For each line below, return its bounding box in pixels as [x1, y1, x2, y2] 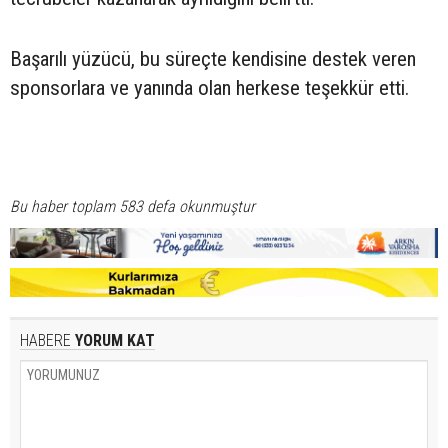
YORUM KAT [71, 330, 155, 350]
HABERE [20, 330, 71, 350]
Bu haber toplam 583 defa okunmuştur [10, 196, 255, 216]
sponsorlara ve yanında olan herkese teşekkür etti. [10, 75, 409, 100]
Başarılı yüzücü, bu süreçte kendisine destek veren [10, 46, 416, 71]
